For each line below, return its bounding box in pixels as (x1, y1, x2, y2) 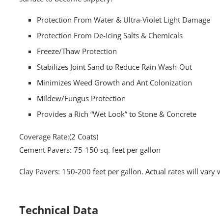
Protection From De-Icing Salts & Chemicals (37, 30, 183, 40)
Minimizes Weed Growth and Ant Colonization (37, 78, 192, 87)
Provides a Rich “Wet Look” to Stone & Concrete (37, 109, 197, 119)
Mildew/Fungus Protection (37, 93, 126, 103)
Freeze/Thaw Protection (37, 46, 117, 56)
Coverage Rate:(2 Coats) (19, 132, 99, 141)
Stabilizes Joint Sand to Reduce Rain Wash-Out (37, 62, 192, 72)
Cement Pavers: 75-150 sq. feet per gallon (19, 145, 161, 155)
